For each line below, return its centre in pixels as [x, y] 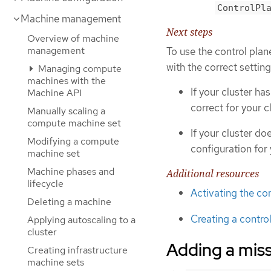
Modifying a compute [73, 141]
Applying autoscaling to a [81, 220]
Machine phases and [71, 171]
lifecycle [45, 184]
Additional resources [213, 173]
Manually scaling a [66, 111]
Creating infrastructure [77, 250]
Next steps [189, 32]
